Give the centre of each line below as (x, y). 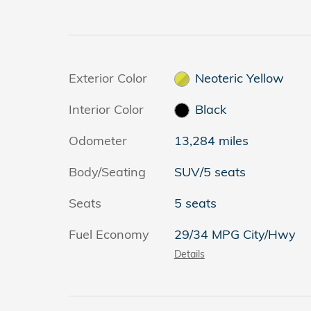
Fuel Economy (109, 234)
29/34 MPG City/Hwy (235, 234)
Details (189, 253)
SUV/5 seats (210, 171)
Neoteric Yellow (240, 78)
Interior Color (106, 109)
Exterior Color (108, 78)
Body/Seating (107, 171)
